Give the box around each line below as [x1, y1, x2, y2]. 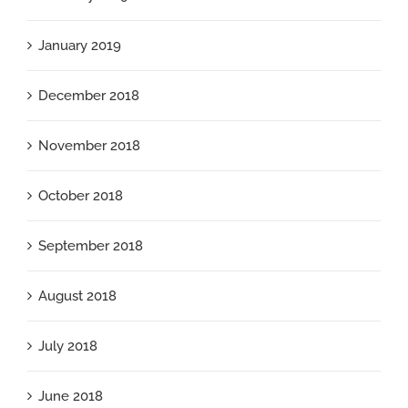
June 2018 [38, 388, 103, 405]
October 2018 [38, 188, 123, 205]
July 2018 [38, 338, 97, 355]
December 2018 [38, 87, 139, 105]
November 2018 [38, 138, 140, 155]
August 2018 [38, 288, 117, 305]
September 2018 [38, 238, 143, 255]
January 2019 [38, 37, 121, 55]
